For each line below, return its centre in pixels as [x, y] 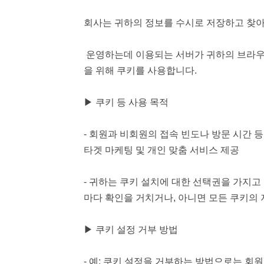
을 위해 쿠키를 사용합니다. [140, 70]
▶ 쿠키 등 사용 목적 [126, 102]
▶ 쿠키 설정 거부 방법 [131, 230]
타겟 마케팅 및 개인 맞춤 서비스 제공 [161, 150]
